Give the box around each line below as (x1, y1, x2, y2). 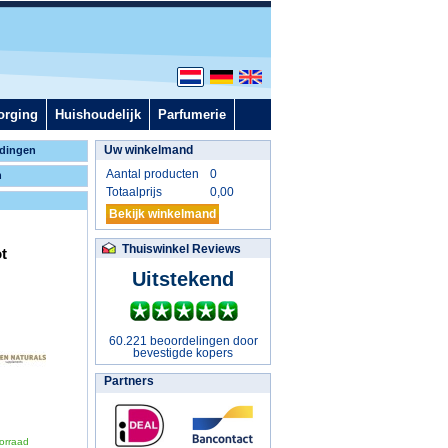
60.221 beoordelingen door (108, 334, 258, 348)
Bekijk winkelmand (109, 206, 216, 221)
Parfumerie (158, 107, 226, 122)
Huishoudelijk (55, 107, 141, 122)
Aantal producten (106, 167, 199, 181)
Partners (104, 374, 154, 388)
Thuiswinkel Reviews (122, 242, 241, 256)
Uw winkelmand (104, 143, 193, 157)
